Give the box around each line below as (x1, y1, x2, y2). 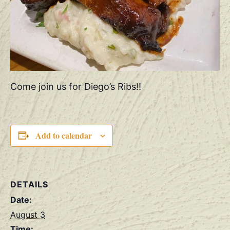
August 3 (10, 209, 45, 220)
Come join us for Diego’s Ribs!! (10, 81, 141, 92)
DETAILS (10, 179, 48, 189)
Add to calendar (35, 129, 92, 141)
